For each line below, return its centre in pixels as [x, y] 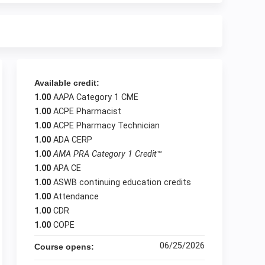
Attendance [76, 197]
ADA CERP [73, 140]
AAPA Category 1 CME [96, 97]
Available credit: [68, 83]
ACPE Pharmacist [87, 112]
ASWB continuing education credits [122, 182]
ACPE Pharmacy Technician [106, 126]
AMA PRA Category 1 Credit [105, 154]
